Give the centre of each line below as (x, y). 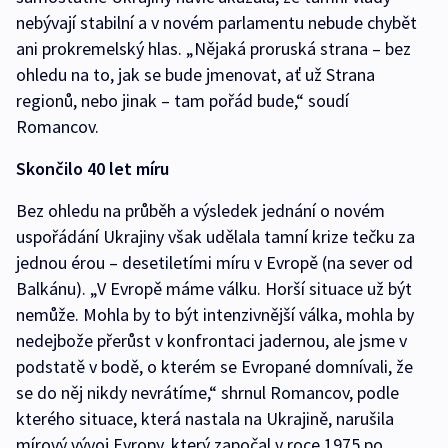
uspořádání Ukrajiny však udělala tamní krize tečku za (215, 236)
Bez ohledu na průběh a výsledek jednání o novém (200, 210)
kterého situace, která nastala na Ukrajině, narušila (205, 418)
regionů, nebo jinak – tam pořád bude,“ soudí (182, 100)
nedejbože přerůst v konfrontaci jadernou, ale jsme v (211, 340)
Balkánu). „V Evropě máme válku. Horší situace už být (214, 288)
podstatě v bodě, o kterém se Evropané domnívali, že (214, 366)
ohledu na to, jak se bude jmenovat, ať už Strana (195, 74)
